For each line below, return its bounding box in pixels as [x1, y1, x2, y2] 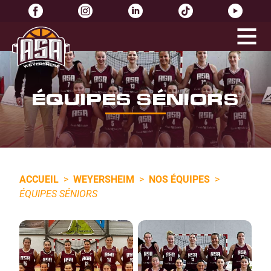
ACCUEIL [19, 172, 59, 185]
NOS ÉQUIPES [149, 172, 210, 185]
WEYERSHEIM [73, 172, 134, 185]
